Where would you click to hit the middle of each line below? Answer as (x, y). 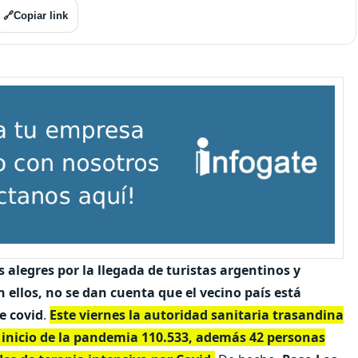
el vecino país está (242, 292)
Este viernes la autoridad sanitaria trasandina (197, 314)
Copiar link (41, 15)
